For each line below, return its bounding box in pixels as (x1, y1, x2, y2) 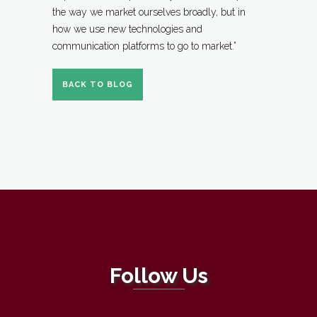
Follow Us (109, 263, 208, 288)
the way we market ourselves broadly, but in (52, 6, 246, 18)
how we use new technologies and (52, 23, 202, 35)
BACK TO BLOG (62, 79, 133, 89)
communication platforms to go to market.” (52, 40, 236, 52)
